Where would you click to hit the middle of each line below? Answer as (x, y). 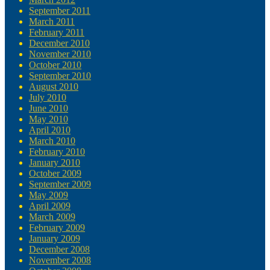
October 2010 (55, 65)
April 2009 (50, 206)
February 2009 (57, 228)
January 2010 (55, 163)
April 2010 (50, 130)
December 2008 (59, 250)
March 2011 (52, 22)
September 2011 (60, 11)
